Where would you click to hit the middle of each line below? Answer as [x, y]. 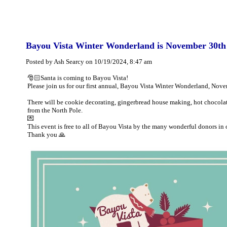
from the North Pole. [55, 110]
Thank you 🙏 [46, 135]
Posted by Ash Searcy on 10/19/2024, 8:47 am [89, 62]
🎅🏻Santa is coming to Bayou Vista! [78, 78]
